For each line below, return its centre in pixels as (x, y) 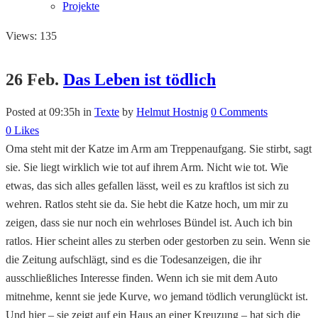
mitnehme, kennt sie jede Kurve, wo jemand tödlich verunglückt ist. (157, 296)
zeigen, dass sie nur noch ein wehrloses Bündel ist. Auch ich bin (149, 222)
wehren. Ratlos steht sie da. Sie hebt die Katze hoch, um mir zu (147, 204)
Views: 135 (31, 36)
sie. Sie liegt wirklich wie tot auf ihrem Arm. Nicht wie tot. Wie (147, 167)
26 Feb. (32, 79)
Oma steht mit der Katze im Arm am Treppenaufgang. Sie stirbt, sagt (159, 148)
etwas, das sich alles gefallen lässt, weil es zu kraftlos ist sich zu (147, 185)
